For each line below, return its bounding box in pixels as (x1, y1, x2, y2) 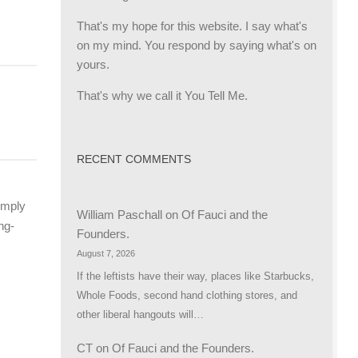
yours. (77, 58, 109, 72)
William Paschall (77, 208, 162, 222)
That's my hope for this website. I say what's (77, 19, 308, 34)
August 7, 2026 (77, 249, 135, 259)
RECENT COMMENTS (77, 153, 191, 166)
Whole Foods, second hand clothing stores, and (77, 288, 297, 301)
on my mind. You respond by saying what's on (77, 38, 316, 53)
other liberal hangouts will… (77, 308, 204, 320)
